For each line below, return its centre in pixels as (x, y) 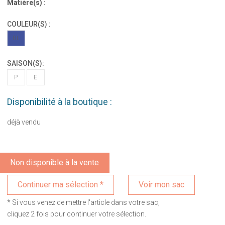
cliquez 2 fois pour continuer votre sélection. (76, 214)
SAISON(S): (25, 63)
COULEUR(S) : (29, 24)
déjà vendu (24, 122)
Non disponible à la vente (54, 162)
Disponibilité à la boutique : (59, 102)
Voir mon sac (162, 185)
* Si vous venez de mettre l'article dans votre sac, (83, 202)
